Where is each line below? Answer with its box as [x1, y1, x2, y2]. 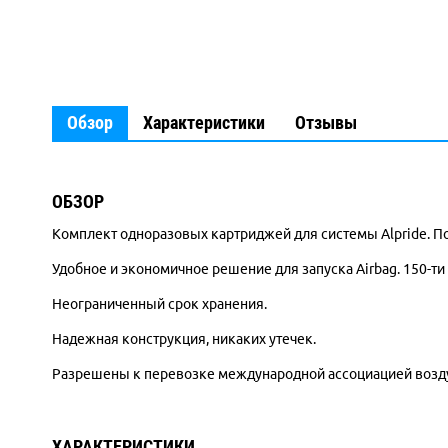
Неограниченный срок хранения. [52, 296, 267, 312]
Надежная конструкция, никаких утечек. [52, 331, 316, 347]
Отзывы [295, 112, 357, 133]
